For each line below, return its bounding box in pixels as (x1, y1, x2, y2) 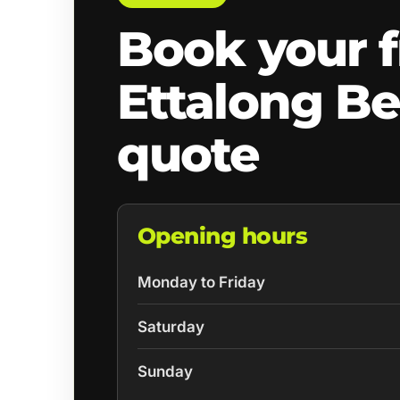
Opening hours (137, 222, 308, 250)
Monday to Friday (137, 273, 265, 292)
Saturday (137, 317, 204, 336)
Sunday (137, 362, 193, 380)
